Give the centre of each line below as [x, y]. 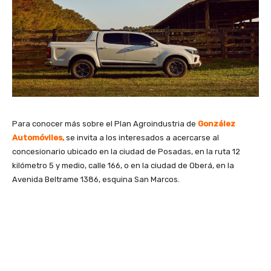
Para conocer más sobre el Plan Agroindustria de [105, 123]
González [217, 123]
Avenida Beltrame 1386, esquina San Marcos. [96, 179]
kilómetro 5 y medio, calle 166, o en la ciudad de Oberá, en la [123, 165]
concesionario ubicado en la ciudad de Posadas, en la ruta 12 [126, 151]
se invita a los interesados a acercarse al [142, 137]
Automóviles [37, 137]
